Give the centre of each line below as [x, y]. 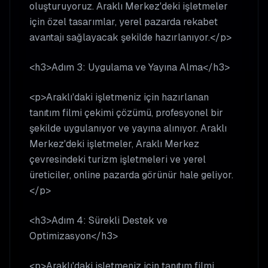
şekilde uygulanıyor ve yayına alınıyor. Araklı [128, 128]
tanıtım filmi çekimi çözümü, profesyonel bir [126, 113]
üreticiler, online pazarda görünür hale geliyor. [131, 175]
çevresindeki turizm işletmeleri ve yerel [118, 159]
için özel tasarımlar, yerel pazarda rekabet [124, 22]
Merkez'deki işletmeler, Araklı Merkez [114, 144]
